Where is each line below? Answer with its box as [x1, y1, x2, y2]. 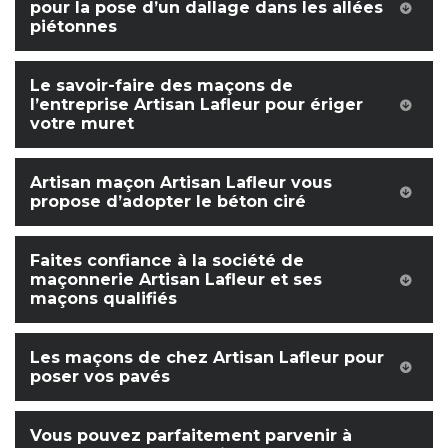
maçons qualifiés [30, 289, 177, 308]
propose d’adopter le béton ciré [30, 192, 306, 211]
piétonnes [30, 17, 117, 36]
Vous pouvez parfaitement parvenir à [30, 426, 352, 445]
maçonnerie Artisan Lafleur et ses [30, 270, 322, 289]
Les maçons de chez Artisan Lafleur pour [30, 348, 384, 367]
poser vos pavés [30, 367, 170, 386]
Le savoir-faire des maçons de [30, 76, 293, 95]
